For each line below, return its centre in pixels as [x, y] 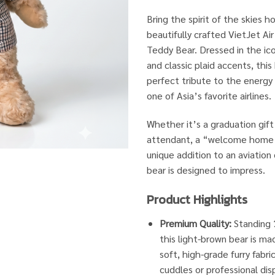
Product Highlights [197, 200]
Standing [252, 223]
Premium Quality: [195, 223]
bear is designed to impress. [206, 169]
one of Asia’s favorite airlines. [209, 95]
